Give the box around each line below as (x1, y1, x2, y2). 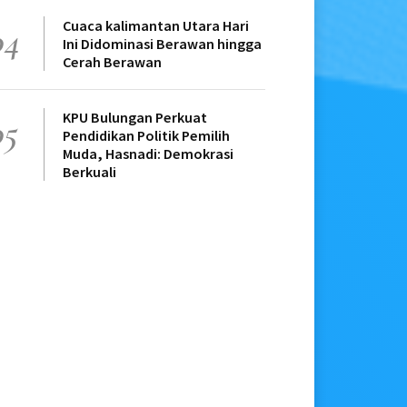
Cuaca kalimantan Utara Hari (63, 16, 249, 35)
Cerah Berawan (63, 53, 162, 72)
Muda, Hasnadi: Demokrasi (63, 144, 233, 164)
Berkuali (63, 163, 116, 182)
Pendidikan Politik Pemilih (63, 126, 230, 145)
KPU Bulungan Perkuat (63, 108, 207, 127)
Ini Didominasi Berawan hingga (63, 35, 262, 54)
